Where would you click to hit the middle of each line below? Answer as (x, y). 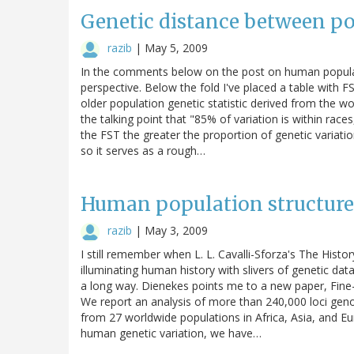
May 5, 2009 (176, 47)
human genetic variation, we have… (171, 333)
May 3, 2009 (176, 230)
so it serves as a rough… (143, 150)
